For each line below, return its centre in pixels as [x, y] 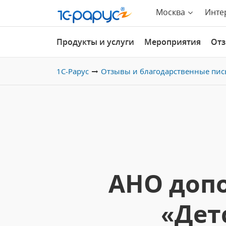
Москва [171, 12]
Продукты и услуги [95, 42]
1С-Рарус [73, 71]
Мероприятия [173, 42]
